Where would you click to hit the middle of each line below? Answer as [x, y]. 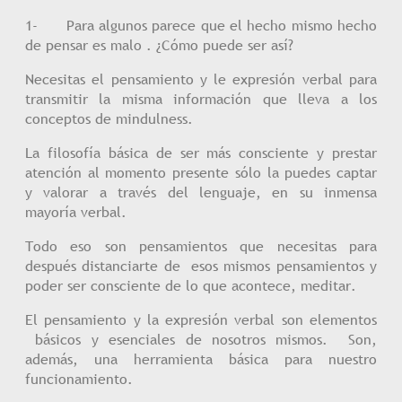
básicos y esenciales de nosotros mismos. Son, [201, 339]
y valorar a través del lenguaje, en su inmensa [201, 192]
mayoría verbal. [76, 212]
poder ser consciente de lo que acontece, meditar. [191, 285]
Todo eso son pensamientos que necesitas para [201, 246]
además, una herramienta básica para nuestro [201, 359]
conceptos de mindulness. [109, 118]
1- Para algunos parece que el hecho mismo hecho [201, 25]
